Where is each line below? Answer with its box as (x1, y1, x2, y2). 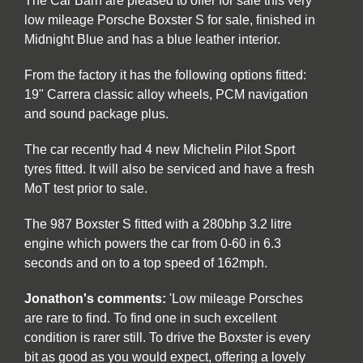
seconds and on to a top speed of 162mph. (24, 255, 271, 270)
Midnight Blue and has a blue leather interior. (24, 32, 280, 46)
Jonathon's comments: (24, 291, 169, 305)
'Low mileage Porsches (169, 291, 303, 305)
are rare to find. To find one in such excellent (24, 310, 276, 325)
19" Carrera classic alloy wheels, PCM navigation (24, 87, 308, 101)
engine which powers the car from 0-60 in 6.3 (24, 236, 281, 250)
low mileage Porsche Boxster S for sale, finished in (24, 12, 315, 27)
